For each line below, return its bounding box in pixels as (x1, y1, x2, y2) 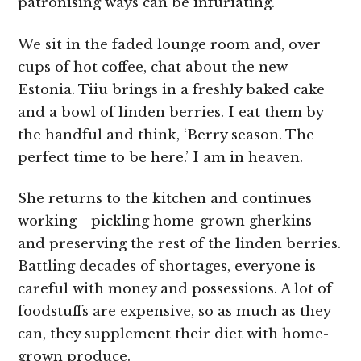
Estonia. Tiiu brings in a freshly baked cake (18, 81, 326, 98)
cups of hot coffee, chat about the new (18, 58, 288, 76)
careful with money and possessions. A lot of (18, 280, 333, 298)
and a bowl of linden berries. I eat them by (18, 103, 324, 121)
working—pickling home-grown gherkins (18, 213, 313, 230)
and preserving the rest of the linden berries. (18, 235, 342, 253)
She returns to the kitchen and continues (18, 190, 313, 208)
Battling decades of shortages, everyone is (18, 258, 317, 276)
